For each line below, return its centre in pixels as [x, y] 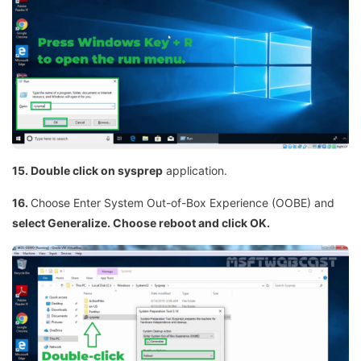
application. [195, 171]
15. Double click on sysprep [87, 171]
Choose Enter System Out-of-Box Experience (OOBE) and [183, 203]
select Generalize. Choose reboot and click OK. [141, 223]
